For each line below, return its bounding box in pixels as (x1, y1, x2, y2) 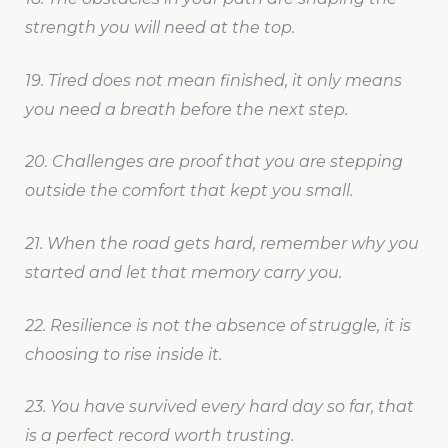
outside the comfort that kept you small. (24, 181, 353, 201)
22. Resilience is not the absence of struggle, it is (24, 315, 411, 335)
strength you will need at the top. (24, 18, 295, 38)
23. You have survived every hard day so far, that (24, 397, 414, 417)
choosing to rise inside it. (24, 344, 222, 364)
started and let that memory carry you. (24, 263, 342, 283)
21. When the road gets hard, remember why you (24, 234, 419, 254)
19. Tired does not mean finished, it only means (24, 70, 402, 90)
